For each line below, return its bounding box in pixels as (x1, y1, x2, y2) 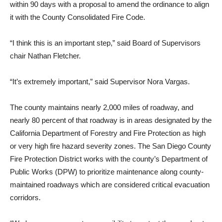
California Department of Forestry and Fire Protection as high (10, 129, 206, 138)
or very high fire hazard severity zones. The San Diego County (10, 142, 211, 151)
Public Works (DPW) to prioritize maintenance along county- (10, 167, 204, 176)
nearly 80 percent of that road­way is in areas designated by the (10, 116, 212, 125)
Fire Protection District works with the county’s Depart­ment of (10, 155, 208, 164)
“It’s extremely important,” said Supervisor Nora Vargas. (10, 77, 190, 86)
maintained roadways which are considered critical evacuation (10, 180, 210, 189)
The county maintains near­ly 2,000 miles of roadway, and (10, 103, 193, 112)
